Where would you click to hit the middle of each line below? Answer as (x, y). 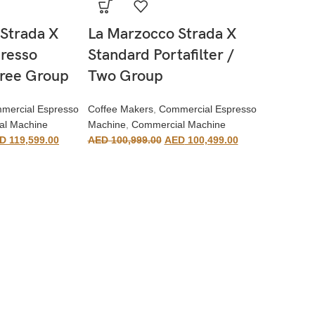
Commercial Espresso (207, 109)
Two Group (125, 76)
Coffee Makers (120, 109)
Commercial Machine (178, 124)
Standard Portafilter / (161, 55)
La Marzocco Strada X (162, 34)
